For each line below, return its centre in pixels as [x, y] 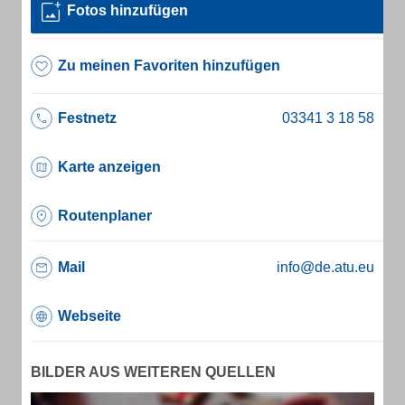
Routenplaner [105, 216]
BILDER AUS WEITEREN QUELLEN [153, 372]
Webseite [89, 316]
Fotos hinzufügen [127, 10]
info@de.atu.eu [325, 267]
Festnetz [87, 118]
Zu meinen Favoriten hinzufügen [169, 66]
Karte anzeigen [109, 167]
